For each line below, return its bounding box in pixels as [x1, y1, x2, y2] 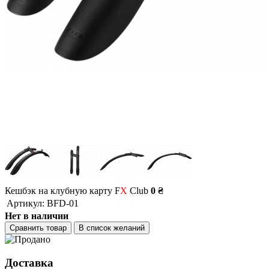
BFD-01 [47, 198, 79, 209]
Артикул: [7, 198, 44, 209]
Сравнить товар [10, 223, 67, 233]
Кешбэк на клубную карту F [5, 186, 120, 196]
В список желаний [79, 223, 145, 233]
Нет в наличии [5, 211, 68, 222]
